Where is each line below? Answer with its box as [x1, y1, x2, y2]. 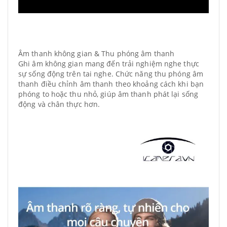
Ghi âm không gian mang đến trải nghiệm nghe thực [18, 59, 199, 68]
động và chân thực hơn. [18, 99, 100, 109]
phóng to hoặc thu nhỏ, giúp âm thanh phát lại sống [18, 89, 199, 99]
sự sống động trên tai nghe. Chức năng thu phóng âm [18, 69, 204, 79]
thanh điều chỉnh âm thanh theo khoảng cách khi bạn [18, 79, 204, 89]
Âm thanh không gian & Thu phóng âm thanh [18, 49, 174, 58]
